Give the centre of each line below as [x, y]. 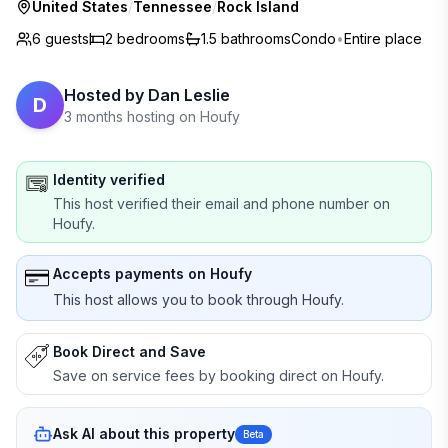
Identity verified [109, 179]
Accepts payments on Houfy [152, 273]
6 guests [60, 38]
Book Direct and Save [129, 351]
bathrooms [256, 38]
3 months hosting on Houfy [152, 116]
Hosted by [104, 95]
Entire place [383, 38]
